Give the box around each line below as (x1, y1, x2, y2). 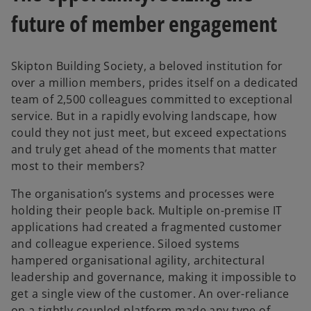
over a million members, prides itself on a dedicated (11, 74, 299, 90)
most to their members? (11, 158, 145, 174)
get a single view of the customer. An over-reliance (11, 285, 289, 301)
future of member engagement (11, 8, 277, 38)
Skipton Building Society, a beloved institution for (11, 58, 283, 74)
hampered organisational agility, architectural (11, 252, 265, 268)
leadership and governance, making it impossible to (11, 269, 297, 285)
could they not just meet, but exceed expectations (11, 124, 287, 140)
